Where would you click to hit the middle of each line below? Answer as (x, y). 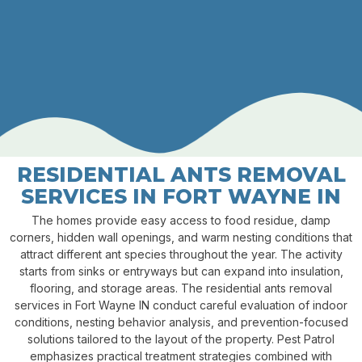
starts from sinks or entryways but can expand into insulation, (181, 271)
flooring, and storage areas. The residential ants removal (181, 288)
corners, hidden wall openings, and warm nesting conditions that (181, 238)
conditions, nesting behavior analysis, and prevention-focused (181, 322)
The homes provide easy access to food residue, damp (181, 221)
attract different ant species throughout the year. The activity (181, 255)
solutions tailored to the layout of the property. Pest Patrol (181, 339)
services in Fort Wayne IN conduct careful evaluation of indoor (181, 305)
